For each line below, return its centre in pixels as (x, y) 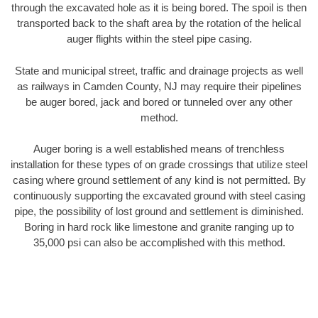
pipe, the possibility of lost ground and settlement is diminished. (159, 212)
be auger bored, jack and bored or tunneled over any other (159, 102)
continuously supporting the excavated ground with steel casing (159, 196)
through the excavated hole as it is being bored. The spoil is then (159, 8)
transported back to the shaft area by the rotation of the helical (159, 23)
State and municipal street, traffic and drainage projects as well (159, 70)
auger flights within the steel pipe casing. (159, 39)
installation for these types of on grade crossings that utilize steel (159, 165)
